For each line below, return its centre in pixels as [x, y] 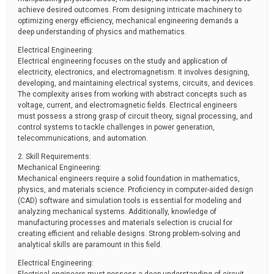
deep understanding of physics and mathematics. [102, 32]
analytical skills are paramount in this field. [90, 245]
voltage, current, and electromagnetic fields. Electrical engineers [128, 105]
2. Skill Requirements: [54, 157]
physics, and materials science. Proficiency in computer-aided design [135, 190]
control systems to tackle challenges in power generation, [116, 127]
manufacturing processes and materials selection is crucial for [125, 223]
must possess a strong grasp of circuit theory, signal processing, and [135, 116]
